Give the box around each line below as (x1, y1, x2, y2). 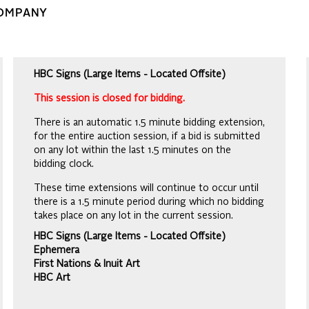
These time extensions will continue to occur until (34, 183, 259, 193)
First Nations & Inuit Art (34, 259, 140, 269)
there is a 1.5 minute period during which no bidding (34, 197, 264, 207)
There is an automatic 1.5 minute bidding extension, (34, 118, 265, 128)
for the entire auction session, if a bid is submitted (34, 132, 260, 141)
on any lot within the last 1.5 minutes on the (34, 146, 231, 155)
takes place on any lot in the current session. (34, 211, 233, 221)
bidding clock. (34, 159, 94, 169)
